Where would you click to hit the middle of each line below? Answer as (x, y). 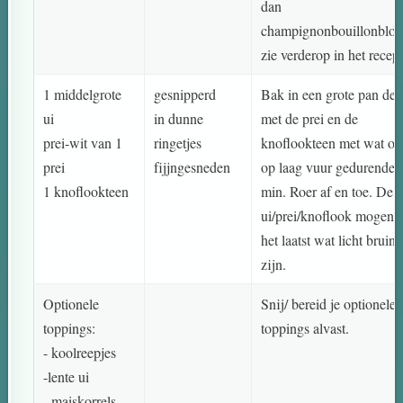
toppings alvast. (305, 328)
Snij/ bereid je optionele (329, 304)
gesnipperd (185, 94)
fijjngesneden (193, 167)
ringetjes (178, 143)
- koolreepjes (80, 353)
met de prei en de (310, 119)
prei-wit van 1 (83, 143)
